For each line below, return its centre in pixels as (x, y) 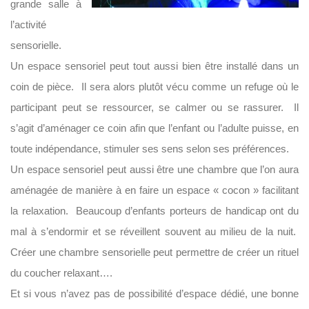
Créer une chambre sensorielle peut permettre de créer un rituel (154, 252)
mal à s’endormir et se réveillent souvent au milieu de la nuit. (154, 231)
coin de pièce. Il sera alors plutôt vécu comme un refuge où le (154, 87)
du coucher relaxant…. (61, 273)
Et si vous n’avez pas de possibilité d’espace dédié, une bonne (154, 293)
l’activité (28, 24)
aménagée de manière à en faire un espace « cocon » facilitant (154, 190)
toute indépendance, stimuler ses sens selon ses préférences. (150, 149)
